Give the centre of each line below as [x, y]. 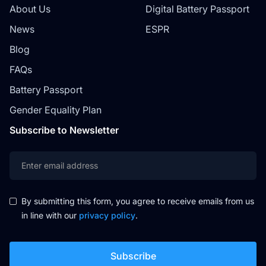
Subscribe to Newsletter [64, 130]
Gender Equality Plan [56, 110]
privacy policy [107, 215]
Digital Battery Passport [197, 9]
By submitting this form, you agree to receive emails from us [138, 201]
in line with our [50, 215]
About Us [30, 9]
